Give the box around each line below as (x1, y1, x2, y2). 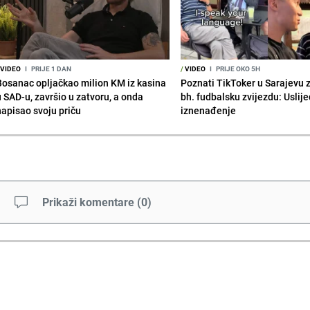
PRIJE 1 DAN (29, 63, 71, 73)
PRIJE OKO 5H (215, 63, 261, 73)
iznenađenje (181, 103, 237, 117)
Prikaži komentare (42, 194, 134, 210)
